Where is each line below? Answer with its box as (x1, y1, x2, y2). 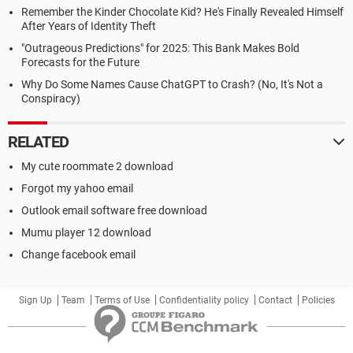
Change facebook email (21, 248, 136, 261)
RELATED (8, 132, 69, 151)
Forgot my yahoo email (21, 182, 133, 195)
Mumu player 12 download (21, 226, 151, 239)
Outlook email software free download (21, 204, 207, 217)
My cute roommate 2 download (21, 160, 173, 173)
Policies (301, 295, 335, 306)
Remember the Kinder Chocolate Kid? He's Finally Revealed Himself (21, 6, 344, 18)
